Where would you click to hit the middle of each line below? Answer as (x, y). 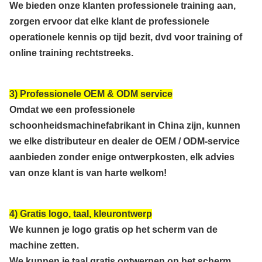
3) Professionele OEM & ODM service (91, 94)
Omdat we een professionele (72, 110)
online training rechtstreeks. (71, 53)
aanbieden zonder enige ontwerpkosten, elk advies (122, 157)
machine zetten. (44, 246)
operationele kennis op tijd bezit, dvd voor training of (126, 37)
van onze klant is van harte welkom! (88, 173)
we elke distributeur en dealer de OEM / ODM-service (125, 142)
